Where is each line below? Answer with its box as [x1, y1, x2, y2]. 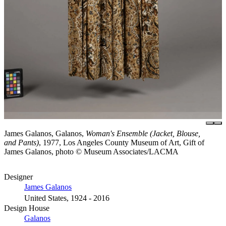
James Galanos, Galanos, [4, 129, 86, 138]
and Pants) [4, 138, 39, 147]
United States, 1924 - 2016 [24, 193, 109, 202]
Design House [4, 203, 49, 212]
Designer [4, 172, 33, 181]
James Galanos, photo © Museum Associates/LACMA [4, 147, 179, 156]
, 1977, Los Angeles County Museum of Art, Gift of [39, 138, 204, 147]
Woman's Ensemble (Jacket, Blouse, [86, 129, 200, 138]
